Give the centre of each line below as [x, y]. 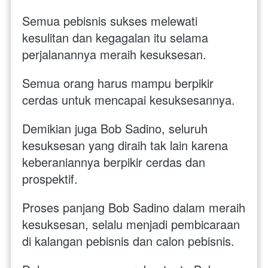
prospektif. [52, 179]
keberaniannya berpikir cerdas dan [114, 162]
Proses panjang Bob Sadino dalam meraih [134, 208]
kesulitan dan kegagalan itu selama [115, 38]
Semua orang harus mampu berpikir [118, 83]
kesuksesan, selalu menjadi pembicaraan [131, 224]
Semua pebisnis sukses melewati [110, 21]
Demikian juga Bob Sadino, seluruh [115, 129]
